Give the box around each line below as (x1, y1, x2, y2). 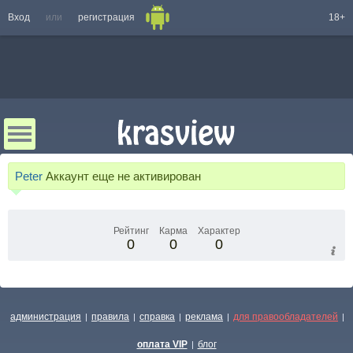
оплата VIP (136, 339, 188, 350)
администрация (10, 311, 81, 322)
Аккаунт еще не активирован (46, 169, 201, 183)
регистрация (78, 12, 135, 23)
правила (91, 311, 129, 322)
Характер (197, 225, 240, 236)
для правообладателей (233, 311, 338, 322)
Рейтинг (113, 225, 149, 236)
